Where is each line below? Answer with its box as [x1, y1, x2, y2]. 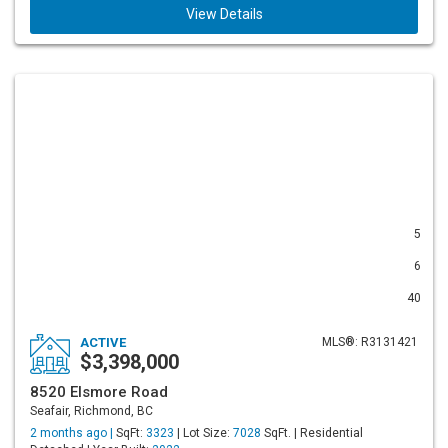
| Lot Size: [174, 426, 233, 440]
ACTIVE [80, 335, 126, 350]
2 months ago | [30, 426, 116, 440]
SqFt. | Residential [261, 426, 363, 440]
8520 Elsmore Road [30, 383, 168, 401]
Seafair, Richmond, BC [30, 404, 153, 418]
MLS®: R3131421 [322, 335, 418, 349]
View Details [185, 6, 263, 22]
